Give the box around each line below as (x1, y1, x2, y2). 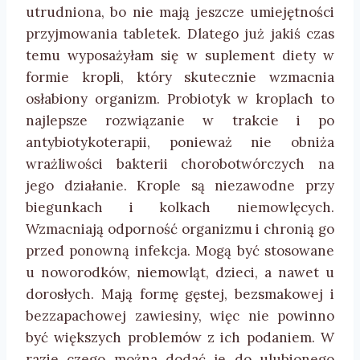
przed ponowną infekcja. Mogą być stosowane (26, 242, 334, 260)
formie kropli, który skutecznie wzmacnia (26, 68, 334, 87)
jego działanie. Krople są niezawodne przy (26, 177, 334, 195)
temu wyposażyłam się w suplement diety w (26, 47, 334, 65)
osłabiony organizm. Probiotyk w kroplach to (26, 90, 334, 108)
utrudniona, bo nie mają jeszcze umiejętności (26, 3, 334, 22)
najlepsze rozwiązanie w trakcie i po (26, 112, 334, 130)
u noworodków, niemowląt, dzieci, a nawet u (26, 264, 334, 282)
